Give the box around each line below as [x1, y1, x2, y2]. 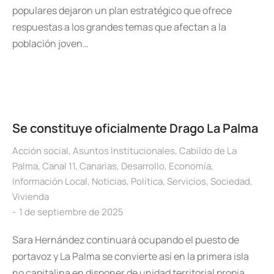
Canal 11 [42, 160, 75, 172]
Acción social [12, 144, 68, 157]
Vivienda [12, 190, 49, 203]
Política [131, 175, 163, 188]
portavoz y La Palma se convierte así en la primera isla [12, 250, 249, 263]
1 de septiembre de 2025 [19, 206, 124, 218]
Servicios [167, 175, 206, 188]
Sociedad [210, 175, 250, 188]
